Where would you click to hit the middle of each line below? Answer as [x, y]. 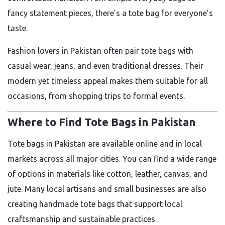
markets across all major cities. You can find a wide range [112, 159]
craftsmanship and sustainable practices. [82, 219]
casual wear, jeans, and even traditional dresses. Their [105, 66]
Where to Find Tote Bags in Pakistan [101, 122]
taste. [18, 28]
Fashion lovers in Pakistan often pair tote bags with [100, 50]
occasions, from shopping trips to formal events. [96, 96]
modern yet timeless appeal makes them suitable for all [108, 81]
